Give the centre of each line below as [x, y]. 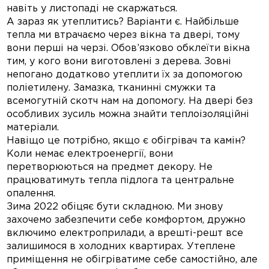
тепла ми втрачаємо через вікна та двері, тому [123, 35]
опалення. [31, 194]
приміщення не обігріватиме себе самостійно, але [132, 260]
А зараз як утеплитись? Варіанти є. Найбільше [123, 22]
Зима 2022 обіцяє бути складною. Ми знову [115, 207]
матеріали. [33, 128]
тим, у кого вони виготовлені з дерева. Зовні [119, 62]
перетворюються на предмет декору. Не [110, 168]
